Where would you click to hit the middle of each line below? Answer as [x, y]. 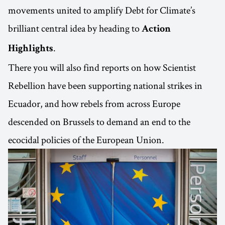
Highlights [31, 49]
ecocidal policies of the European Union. [86, 139]
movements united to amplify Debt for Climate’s [102, 10]
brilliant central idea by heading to [75, 28]
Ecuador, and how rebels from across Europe [94, 103]
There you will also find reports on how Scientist [102, 67]
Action [156, 29]
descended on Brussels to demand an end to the [99, 121]
